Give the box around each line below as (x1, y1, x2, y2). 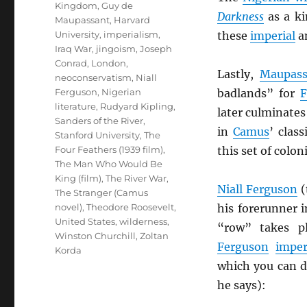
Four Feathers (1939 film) (55, 144, 164, 155)
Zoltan (140, 230, 169, 241)
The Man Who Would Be (55, 158, 163, 169)
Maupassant (55, 14, 110, 25)
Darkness (217, 10, 264, 23)
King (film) (55, 173, 102, 184)
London (91, 58, 127, 69)
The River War (106, 173, 167, 184)
